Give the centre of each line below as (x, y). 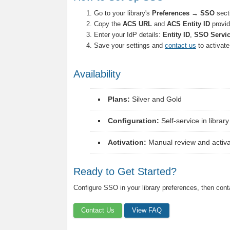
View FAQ (147, 210)
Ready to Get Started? (125, 171)
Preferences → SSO (183, 13)
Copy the (108, 24)
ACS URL (137, 24)
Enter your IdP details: (128, 35)
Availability (97, 74)
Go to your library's (123, 13)
